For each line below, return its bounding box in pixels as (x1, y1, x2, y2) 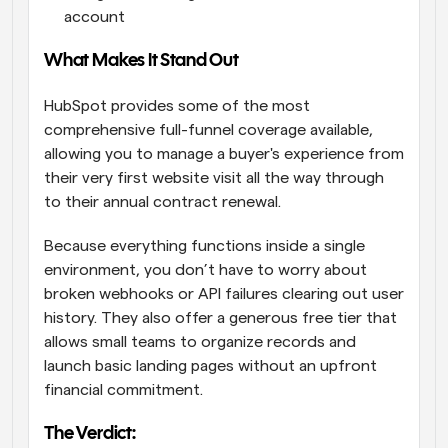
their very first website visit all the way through (44, 170, 384, 187)
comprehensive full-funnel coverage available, (44, 122, 373, 139)
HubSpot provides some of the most (44, 98, 310, 115)
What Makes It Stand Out (44, 53, 239, 71)
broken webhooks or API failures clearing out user (44, 286, 404, 303)
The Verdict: (44, 426, 139, 444)
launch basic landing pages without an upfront (44, 358, 377, 375)
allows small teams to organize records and (44, 334, 356, 351)
